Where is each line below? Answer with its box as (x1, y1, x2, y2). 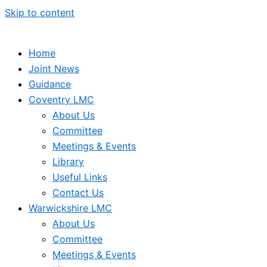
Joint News (29, 63, 79, 74)
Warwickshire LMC (29, 202, 112, 214)
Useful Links (52, 171, 107, 183)
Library (52, 156, 84, 167)
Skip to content (5, 7, 74, 18)
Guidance (29, 78, 71, 90)
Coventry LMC (29, 94, 94, 105)
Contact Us (52, 187, 104, 198)
